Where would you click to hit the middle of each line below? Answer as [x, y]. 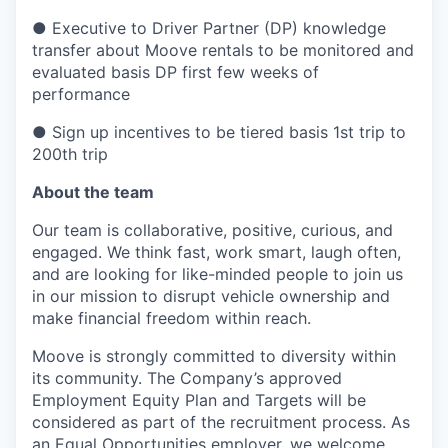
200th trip [70, 154]
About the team [93, 192]
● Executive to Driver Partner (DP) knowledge [209, 28]
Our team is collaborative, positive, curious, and [212, 230]
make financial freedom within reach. [171, 318]
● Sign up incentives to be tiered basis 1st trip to [219, 132]
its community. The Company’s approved [187, 378]
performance [81, 94]
